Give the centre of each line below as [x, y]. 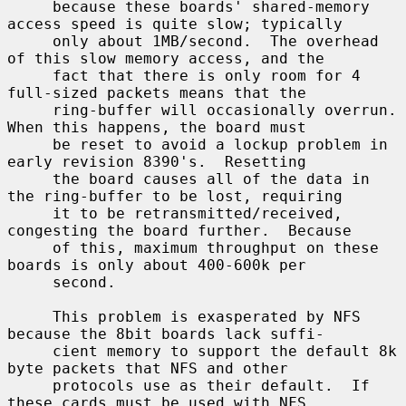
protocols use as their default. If [30, 385]
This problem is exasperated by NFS [30, 316]
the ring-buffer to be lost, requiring [175, 196]
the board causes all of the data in [30, 179]
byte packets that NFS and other [148, 368]
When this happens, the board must [157, 127]
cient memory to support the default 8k [30, 351]
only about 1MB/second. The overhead [30, 41]
